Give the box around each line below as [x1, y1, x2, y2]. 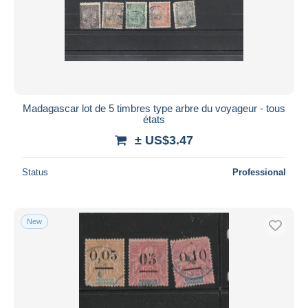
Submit [138, 16, 170, 29]
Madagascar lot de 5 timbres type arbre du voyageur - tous [23, 102, 285, 114]
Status [22, 166, 48, 177]
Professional [232, 166, 286, 177]
